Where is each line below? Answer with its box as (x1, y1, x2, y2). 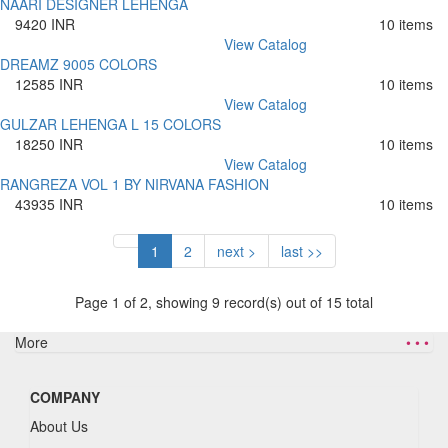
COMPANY (30, 387, 100, 407)
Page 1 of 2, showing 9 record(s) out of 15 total (75, 292, 373, 312)
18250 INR (15, 134, 83, 154)
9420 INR (15, 14, 75, 34)
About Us (30, 416, 88, 436)
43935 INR (15, 194, 83, 214)
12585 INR (15, 74, 83, 94)
